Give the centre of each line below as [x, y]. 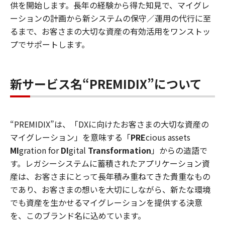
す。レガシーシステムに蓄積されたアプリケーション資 [110, 163]
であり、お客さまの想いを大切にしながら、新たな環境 [110, 189]
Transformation [119, 150]
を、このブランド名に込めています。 [78, 215]
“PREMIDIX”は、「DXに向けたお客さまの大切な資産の [109, 124]
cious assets [168, 137]
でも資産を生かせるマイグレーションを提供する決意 [106, 202]
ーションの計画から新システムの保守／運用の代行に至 [110, 18]
